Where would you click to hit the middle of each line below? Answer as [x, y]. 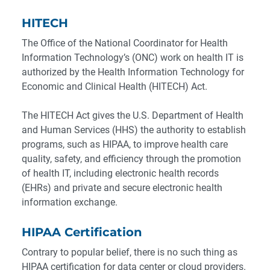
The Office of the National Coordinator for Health [125, 43]
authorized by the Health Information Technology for [133, 72]
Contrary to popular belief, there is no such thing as [130, 253]
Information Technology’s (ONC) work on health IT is [133, 58]
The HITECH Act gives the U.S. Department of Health [133, 116]
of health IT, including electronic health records [120, 174]
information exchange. [70, 202]
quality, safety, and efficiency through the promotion [131, 159]
